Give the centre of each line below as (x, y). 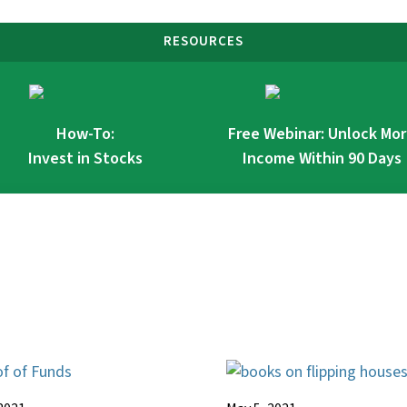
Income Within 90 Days (322, 158)
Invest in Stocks (85, 158)
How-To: (85, 134)
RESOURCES (203, 42)
